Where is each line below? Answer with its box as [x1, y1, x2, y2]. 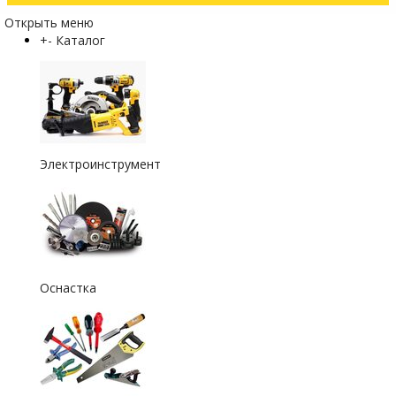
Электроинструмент [40, 155, 161, 172]
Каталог [56, 31, 105, 49]
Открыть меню [4, 13, 94, 31]
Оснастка [40, 278, 96, 296]
